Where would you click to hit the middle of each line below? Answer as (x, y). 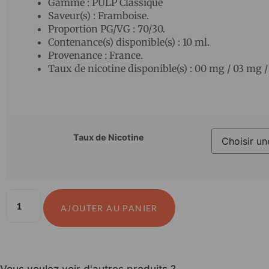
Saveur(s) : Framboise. (98, 16)
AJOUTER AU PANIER (109, 208)
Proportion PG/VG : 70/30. (107, 29)
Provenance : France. (95, 56)
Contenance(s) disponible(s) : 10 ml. (129, 42)
